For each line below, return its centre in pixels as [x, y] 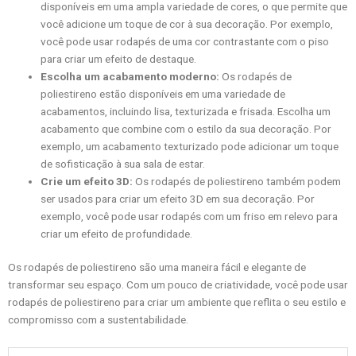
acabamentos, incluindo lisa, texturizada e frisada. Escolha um [186, 111]
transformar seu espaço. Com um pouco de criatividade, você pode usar [178, 285]
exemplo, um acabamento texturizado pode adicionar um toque [190, 146]
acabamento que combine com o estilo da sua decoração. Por [186, 128]
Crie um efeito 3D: [87, 181]
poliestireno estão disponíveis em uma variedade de [163, 93]
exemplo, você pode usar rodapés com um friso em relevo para [190, 216]
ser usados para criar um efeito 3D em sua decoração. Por [178, 198]
